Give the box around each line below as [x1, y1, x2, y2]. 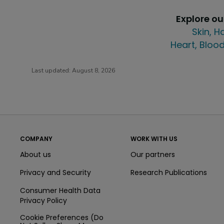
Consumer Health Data [20, 185, 100, 195]
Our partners [130, 149, 175, 159]
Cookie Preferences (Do [20, 212, 103, 222]
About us [20, 149, 51, 159]
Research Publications [130, 167, 207, 177]
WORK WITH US [130, 134, 177, 143]
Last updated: [31, 66, 72, 75]
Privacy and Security [20, 167, 91, 177]
